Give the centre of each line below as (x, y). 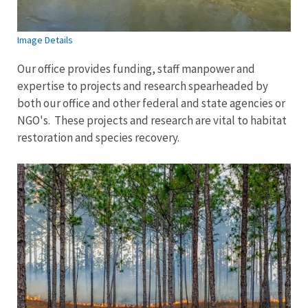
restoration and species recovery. (99, 138)
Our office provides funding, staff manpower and (136, 69)
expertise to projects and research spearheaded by (143, 86)
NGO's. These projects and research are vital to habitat (152, 121)
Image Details (45, 40)
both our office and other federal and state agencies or (151, 103)
